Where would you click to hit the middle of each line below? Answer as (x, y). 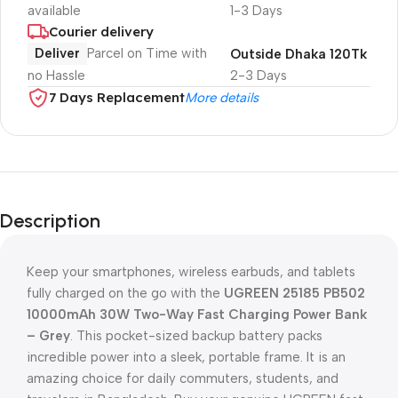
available (54, 11)
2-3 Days (258, 76)
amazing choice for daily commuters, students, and (183, 378)
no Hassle (56, 76)
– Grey (48, 336)
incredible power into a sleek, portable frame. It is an (186, 357)
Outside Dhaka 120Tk (298, 54)
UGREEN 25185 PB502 (295, 293)
